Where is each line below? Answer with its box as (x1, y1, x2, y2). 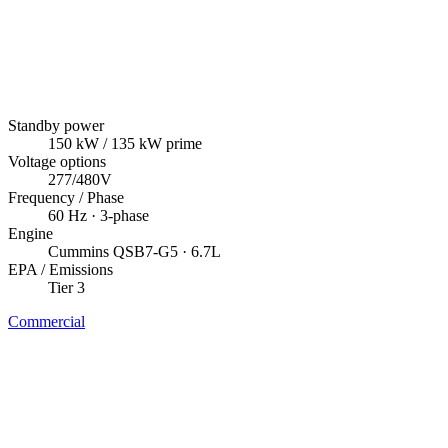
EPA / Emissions (8, 260, 113, 278)
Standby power (8, 116, 104, 134)
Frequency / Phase (8, 188, 124, 206)
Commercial (8, 312, 85, 330)
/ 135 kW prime (99, 134, 202, 152)
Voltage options (8, 152, 106, 170)
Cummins (48, 242, 109, 260)
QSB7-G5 (113, 242, 178, 260)
